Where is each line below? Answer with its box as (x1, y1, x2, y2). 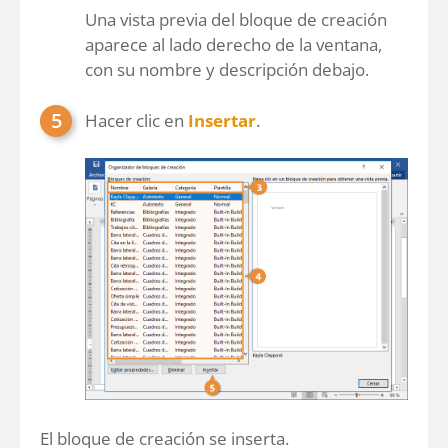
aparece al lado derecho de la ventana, (85, 32, 382, 56)
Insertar (188, 108, 256, 132)
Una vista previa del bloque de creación (85, 7, 387, 31)
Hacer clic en (85, 108, 188, 132)
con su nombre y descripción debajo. (85, 57, 369, 81)
